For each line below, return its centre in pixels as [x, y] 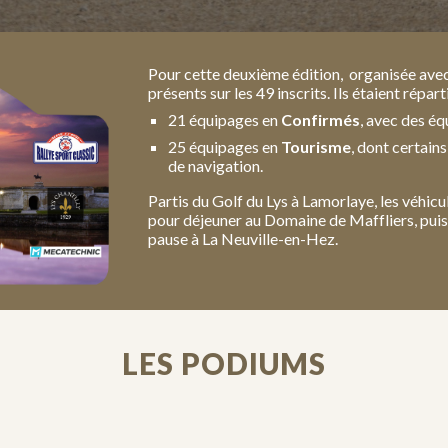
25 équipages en [225, 146]
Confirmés [321, 119]
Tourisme [316, 146]
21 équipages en [225, 119]
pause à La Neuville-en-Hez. [245, 238]
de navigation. [216, 165]
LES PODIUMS [224, 363]
